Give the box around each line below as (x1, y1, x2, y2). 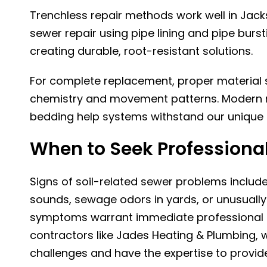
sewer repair (30, 26, 97, 41)
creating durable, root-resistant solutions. (30, 44, 253, 58)
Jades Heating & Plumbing (113, 228, 256, 243)
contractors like (30, 228, 113, 243)
